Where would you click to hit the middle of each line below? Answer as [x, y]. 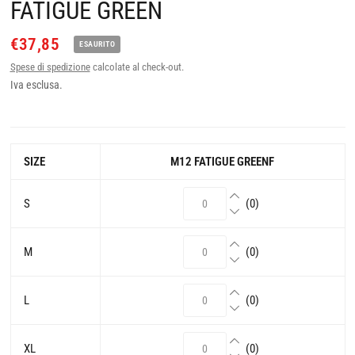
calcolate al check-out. [137, 67]
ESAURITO [97, 44]
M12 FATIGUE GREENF [222, 162]
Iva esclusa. [36, 85]
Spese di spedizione [50, 67]
